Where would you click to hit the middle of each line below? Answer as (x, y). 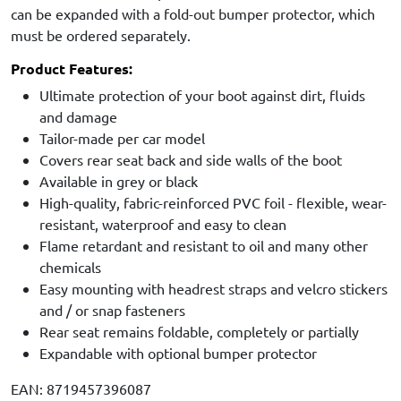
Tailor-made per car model (122, 137)
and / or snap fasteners (112, 309)
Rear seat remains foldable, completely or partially (199, 331)
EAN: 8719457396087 (81, 388)
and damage (78, 116)
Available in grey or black (119, 180)
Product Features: (72, 68)
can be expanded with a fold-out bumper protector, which (193, 13)
